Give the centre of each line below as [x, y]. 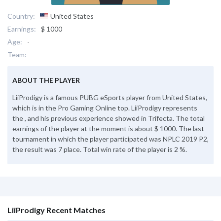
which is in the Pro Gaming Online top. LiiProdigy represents [105, 108]
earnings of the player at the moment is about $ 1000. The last [108, 128]
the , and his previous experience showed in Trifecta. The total [109, 118]
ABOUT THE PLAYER [46, 80]
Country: [21, 16]
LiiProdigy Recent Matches [56, 210]
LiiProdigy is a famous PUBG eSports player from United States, [110, 97]
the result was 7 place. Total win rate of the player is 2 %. [100, 149]
